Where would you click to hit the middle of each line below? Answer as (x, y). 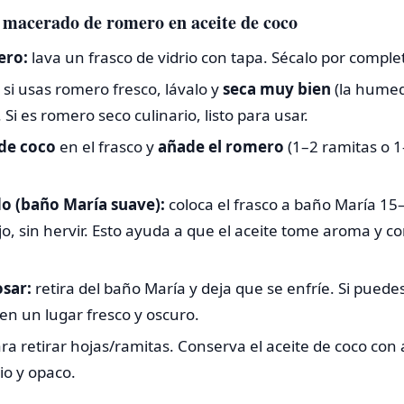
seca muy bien (276, 88)
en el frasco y (106, 146)
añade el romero (220, 146)
